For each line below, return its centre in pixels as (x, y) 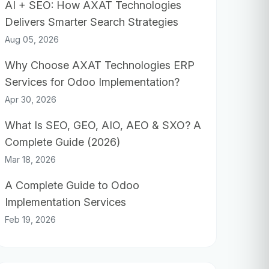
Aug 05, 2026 (32, 39)
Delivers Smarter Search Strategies (92, 22)
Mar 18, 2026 (30, 159)
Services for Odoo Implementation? (92, 82)
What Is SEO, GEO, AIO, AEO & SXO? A (103, 125)
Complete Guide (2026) (62, 142)
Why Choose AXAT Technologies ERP (100, 65)
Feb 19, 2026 (30, 219)
